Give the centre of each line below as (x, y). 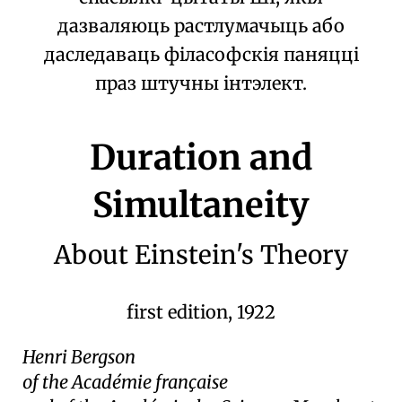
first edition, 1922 (201, 312)
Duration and (201, 158)
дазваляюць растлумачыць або (201, 26)
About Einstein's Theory (201, 255)
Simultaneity (201, 205)
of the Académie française (125, 382)
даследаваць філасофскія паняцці (201, 55)
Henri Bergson (79, 357)
